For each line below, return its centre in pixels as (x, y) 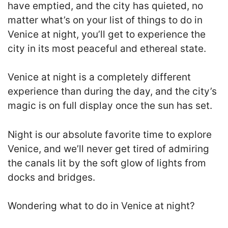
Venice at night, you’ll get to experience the (107, 34)
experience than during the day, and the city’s (112, 91)
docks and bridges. (51, 177)
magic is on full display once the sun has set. (110, 106)
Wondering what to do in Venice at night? (103, 206)
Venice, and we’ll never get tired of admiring (108, 149)
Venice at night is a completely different (99, 77)
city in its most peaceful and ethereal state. (107, 48)
